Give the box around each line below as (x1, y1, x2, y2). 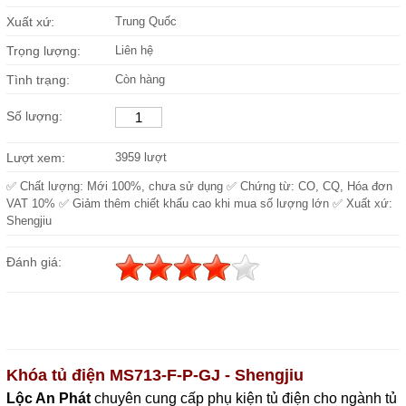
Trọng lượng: (5, 43, 81, 58)
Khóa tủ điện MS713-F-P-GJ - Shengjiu (5, 366, 304, 384)
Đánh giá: (5, 255, 62, 269)
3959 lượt (114, 150, 167, 164)
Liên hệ (114, 43, 153, 57)
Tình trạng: (5, 72, 70, 87)
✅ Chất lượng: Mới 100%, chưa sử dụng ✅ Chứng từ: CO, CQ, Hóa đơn (5, 179, 392, 193)
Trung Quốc (114, 14, 177, 28)
